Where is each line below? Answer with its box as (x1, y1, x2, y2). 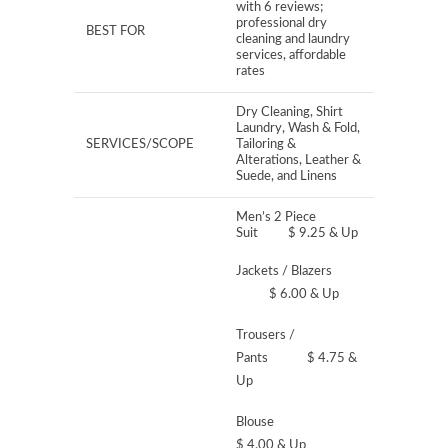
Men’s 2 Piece (236, 211, 316, 224)
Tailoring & (236, 138, 296, 151)
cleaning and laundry (236, 33, 350, 46)
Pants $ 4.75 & (236, 352, 357, 365)
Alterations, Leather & (236, 154, 361, 167)
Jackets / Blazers (236, 265, 356, 278)
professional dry (236, 17, 327, 30)
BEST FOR (86, 25, 145, 38)
